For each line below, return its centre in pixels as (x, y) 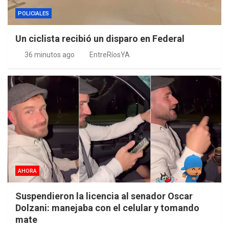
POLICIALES (33, 14)
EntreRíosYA (110, 55)
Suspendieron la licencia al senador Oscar (104, 196)
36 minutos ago (49, 55)
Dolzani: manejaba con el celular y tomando (107, 208)
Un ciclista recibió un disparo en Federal (100, 39)
